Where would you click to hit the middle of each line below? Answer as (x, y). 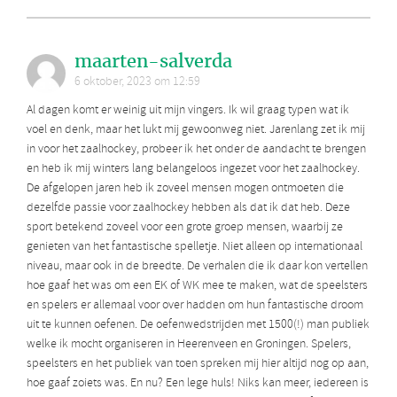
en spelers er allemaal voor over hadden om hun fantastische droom (195, 306)
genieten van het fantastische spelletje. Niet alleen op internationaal (195, 247)
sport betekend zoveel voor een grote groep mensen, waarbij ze (185, 228)
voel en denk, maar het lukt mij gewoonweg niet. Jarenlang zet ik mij (196, 130)
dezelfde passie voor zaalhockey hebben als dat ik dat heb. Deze (188, 208)
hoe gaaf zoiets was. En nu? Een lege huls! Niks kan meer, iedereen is (198, 384)
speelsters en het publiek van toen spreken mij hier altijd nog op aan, (198, 364)
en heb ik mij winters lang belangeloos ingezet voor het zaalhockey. (193, 169)
